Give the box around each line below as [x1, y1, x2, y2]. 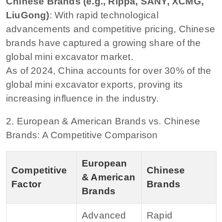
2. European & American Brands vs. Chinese [6, 115, 201, 126]
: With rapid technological [49, 9, 159, 20]
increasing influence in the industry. [6, 93, 159, 104]
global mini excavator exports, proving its [6, 79, 183, 90]
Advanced [82, 210, 126, 221]
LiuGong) [6, 9, 50, 20]
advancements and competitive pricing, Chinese [6, 23, 216, 34]
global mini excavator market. [6, 51, 133, 62]
